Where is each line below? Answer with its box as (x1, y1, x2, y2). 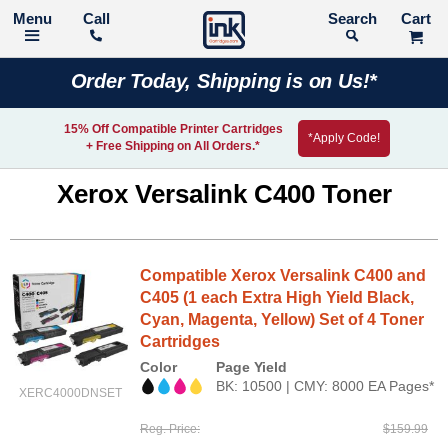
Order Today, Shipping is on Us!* (70, 70, 378, 92)
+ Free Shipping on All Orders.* (86, 139, 260, 153)
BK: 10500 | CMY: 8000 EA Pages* (216, 378, 434, 394)
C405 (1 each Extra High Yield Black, (140, 289, 414, 306)
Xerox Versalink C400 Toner (56, 179, 392, 209)
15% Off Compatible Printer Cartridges (63, 122, 283, 136)
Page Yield (216, 359, 287, 375)
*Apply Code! (307, 130, 380, 145)
